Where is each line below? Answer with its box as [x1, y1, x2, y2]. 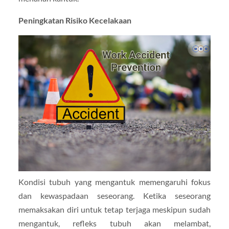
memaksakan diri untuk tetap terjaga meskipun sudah [18, 204, 211, 214]
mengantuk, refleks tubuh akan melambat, [18, 218, 211, 228]
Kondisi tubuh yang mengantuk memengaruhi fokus [18, 176, 211, 187]
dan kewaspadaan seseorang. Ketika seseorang [18, 190, 211, 200]
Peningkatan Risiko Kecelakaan [18, 15, 131, 25]
